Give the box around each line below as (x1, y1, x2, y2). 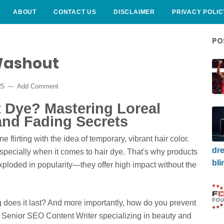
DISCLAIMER (113, 8, 155, 15)
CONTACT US (53, 8, 96, 15)
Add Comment (17, 82, 58, 90)
